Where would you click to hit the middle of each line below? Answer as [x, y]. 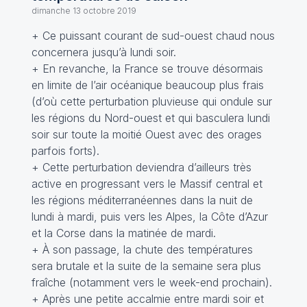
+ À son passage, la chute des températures [142, 249]
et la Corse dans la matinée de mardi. [123, 233]
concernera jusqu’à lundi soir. [103, 52]
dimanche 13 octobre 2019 [84, 11]
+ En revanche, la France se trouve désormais [147, 69]
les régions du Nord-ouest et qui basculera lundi [150, 118]
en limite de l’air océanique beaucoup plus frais [147, 85]
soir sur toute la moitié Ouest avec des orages [146, 134]
